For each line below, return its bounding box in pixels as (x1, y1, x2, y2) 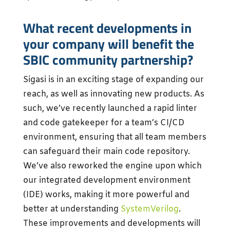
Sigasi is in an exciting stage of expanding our (23, 74, 204, 85)
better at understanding (23, 204, 121, 215)
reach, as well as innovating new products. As (23, 89, 204, 100)
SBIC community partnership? (23, 50, 193, 70)
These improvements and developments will (23, 218, 200, 229)
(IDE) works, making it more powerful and (23, 189, 189, 200)
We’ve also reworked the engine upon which (23, 161, 202, 171)
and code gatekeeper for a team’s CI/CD (23, 118, 184, 128)
